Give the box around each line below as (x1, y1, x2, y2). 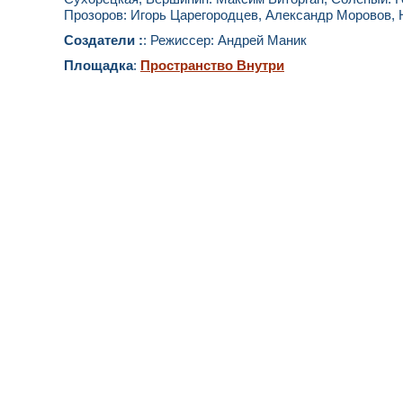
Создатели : (64, 31, 143, 48)
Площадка (64, 57, 133, 73)
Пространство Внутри (140, 58, 284, 73)
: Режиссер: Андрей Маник (143, 31, 307, 48)
